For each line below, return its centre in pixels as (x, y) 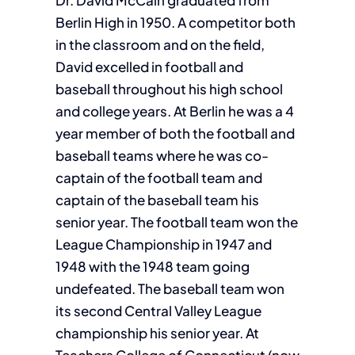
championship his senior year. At (157, 333)
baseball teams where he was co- (162, 155)
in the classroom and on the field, (160, 44)
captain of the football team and (158, 177)
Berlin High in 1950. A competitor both (175, 22)
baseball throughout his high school (169, 89)
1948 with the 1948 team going (152, 266)
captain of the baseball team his (157, 200)
